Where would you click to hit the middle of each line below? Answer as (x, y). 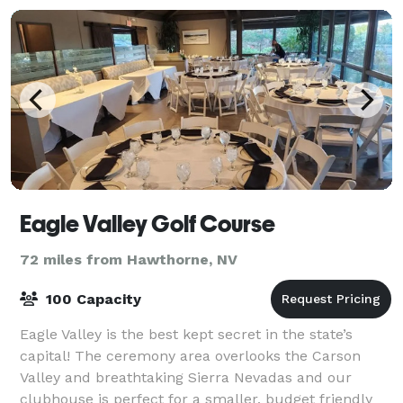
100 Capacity (91, 299)
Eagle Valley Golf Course (148, 224)
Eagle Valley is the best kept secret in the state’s (186, 334)
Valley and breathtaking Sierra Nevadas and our (186, 377)
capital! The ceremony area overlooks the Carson (190, 355)
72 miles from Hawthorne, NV (129, 259)
